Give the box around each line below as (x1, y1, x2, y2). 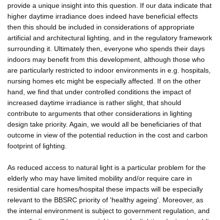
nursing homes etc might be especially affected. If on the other (7, 77, 201, 85)
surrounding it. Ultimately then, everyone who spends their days (7, 44, 205, 53)
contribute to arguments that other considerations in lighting (7, 109, 192, 117)
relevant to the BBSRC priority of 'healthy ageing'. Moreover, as (7, 195, 203, 204)
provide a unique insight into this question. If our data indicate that (7, 1, 212, 9)
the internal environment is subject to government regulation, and (7, 206, 210, 215)
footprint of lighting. (7, 141, 67, 150)
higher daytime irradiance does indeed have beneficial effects (7, 12, 198, 20)
